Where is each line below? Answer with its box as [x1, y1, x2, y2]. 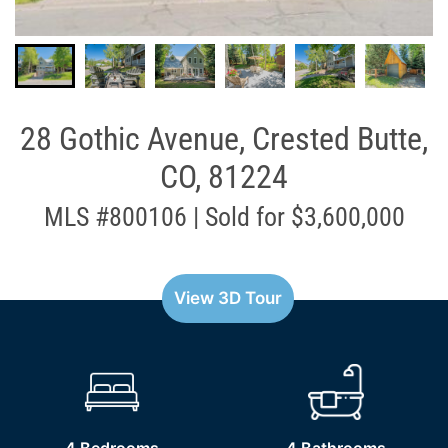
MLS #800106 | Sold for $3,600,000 [43, 202, 405, 233]
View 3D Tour [174, 288, 282, 309]
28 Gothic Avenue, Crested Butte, [20, 120, 428, 159]
